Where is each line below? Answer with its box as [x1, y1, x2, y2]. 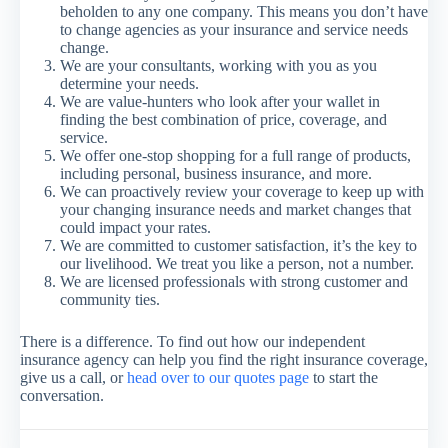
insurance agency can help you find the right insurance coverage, [20, 350, 428, 368]
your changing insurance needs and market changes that [60, 200, 411, 218]
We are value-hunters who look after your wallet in [60, 92, 380, 110]
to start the [309, 368, 378, 386]
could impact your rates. [60, 218, 211, 236]
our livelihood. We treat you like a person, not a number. [60, 254, 414, 272]
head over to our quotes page [127, 368, 309, 386]
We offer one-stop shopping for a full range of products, [60, 146, 411, 164]
